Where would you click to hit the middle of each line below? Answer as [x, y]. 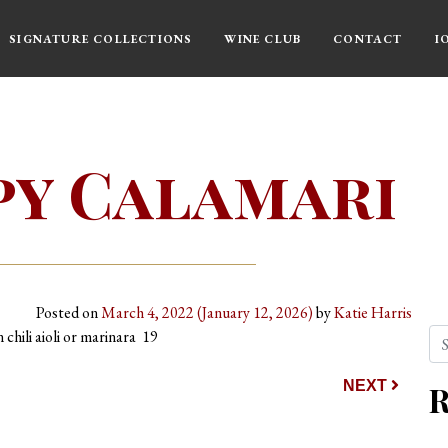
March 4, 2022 [147, 312]
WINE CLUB [263, 38]
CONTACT [368, 38]
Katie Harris [373, 312]
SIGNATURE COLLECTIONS [101, 38]
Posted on [68, 312]
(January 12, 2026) [255, 312]
